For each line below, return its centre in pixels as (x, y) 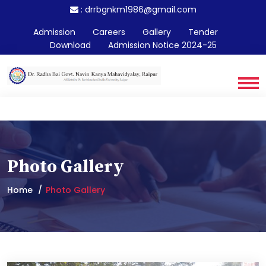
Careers (109, 32)
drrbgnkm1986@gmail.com (140, 9)
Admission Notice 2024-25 (162, 45)
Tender (203, 32)
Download (70, 45)
